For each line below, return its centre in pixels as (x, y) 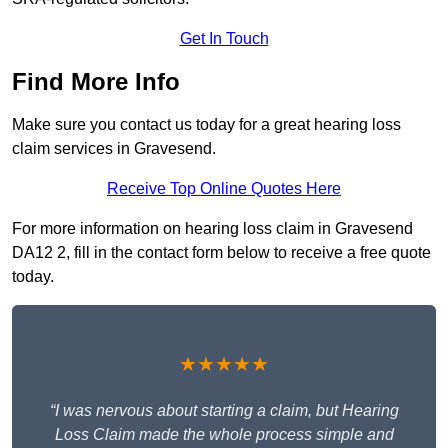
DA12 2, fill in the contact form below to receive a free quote (221, 253)
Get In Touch (224, 39)
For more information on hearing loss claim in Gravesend (212, 229)
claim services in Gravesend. (114, 149)
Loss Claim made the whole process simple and (224, 435)
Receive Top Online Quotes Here (224, 189)
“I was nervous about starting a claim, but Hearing (224, 411)
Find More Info (96, 82)
